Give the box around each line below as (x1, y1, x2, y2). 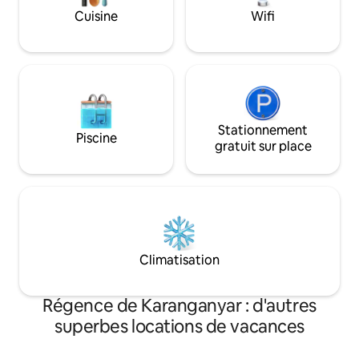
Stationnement (218, 122, 308, 139)
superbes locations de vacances (54, 315, 305, 339)
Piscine (75, 130, 117, 147)
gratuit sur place (214, 138, 312, 155)
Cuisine (75, 8, 118, 26)
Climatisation (139, 252, 220, 269)
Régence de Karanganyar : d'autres (42, 294, 317, 318)
